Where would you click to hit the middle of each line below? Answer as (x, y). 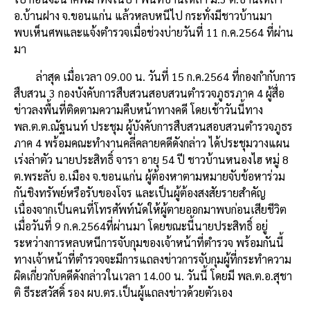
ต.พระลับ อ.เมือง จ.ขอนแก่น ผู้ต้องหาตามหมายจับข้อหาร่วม (149, 176)
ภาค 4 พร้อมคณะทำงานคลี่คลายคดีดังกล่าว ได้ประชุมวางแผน (152, 143)
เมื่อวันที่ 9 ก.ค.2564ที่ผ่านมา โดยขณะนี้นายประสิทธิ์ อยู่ (141, 226)
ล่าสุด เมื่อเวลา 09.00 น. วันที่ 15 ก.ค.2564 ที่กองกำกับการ (166, 77)
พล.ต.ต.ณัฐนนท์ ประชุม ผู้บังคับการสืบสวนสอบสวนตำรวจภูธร (153, 127)
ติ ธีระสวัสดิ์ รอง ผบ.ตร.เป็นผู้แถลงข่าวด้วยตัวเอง (123, 293)
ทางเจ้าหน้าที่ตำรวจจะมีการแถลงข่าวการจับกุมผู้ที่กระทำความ (153, 259)
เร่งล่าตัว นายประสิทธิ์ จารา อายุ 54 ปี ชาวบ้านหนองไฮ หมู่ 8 (151, 160)
